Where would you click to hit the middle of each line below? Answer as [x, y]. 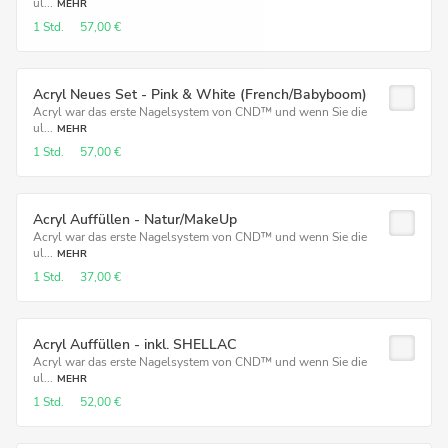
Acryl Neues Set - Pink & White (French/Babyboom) [200, 94]
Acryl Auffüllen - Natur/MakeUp [135, 219]
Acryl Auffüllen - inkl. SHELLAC [134, 344]
